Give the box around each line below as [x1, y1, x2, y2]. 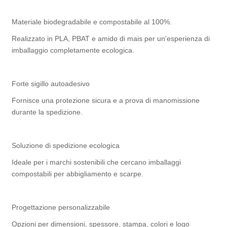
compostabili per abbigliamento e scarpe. [12, 169, 144, 178]
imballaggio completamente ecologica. [12, 46, 135, 54]
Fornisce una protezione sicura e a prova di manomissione [12, 96, 200, 104]
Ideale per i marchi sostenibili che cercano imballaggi [12, 158, 181, 166]
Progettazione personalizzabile [12, 203, 110, 211]
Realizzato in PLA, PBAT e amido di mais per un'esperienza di [12, 34, 210, 43]
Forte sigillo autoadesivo [12, 79, 90, 88]
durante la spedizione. [12, 107, 83, 116]
